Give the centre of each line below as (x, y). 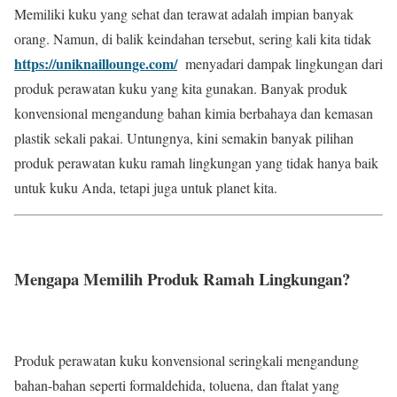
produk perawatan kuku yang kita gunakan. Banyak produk (181, 88)
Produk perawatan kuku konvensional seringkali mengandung (187, 361)
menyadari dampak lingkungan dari (280, 63)
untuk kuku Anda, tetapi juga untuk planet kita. (146, 187)
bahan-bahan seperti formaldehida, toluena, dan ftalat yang (177, 385)
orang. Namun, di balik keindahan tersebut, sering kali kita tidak (193, 38)
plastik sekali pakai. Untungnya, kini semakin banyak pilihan (184, 137)
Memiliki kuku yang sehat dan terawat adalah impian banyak (184, 13)
